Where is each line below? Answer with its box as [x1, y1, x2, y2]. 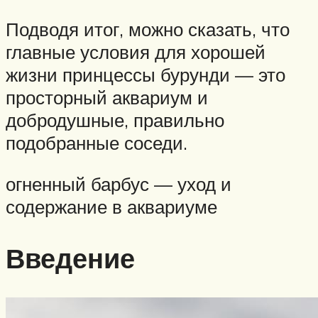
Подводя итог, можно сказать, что [6, 18, 290, 41]
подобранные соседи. [6, 131, 187, 155]
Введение [6, 240, 135, 275]
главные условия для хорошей [6, 40, 265, 64]
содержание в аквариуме [6, 194, 217, 218]
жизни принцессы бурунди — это [6, 63, 285, 87]
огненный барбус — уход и [6, 172, 231, 195]
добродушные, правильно [6, 109, 224, 132]
